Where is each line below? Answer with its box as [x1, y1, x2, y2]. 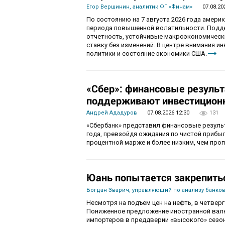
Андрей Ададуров [86, 109, 137, 117]
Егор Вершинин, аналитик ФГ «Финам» [86, 4, 192, 11]
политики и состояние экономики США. [86, 50, 207, 58]
